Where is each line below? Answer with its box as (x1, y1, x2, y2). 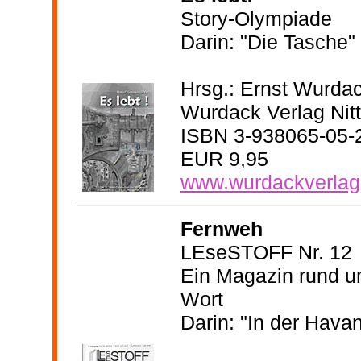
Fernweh (180, 217, 263, 240)
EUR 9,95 (180, 147, 268, 170)
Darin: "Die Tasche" (180, 30, 355, 53)
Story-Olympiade (180, 6, 332, 30)
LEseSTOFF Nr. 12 (180, 240, 352, 263)
